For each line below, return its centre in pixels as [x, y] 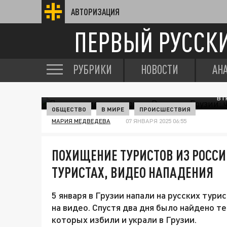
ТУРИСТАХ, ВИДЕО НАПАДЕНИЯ [133, 172]
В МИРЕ [113, 109]
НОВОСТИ [160, 69]
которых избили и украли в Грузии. [124, 219]
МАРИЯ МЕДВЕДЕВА [81, 121]
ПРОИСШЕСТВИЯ [165, 109]
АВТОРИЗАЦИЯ [95, 12]
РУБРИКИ [92, 69]
